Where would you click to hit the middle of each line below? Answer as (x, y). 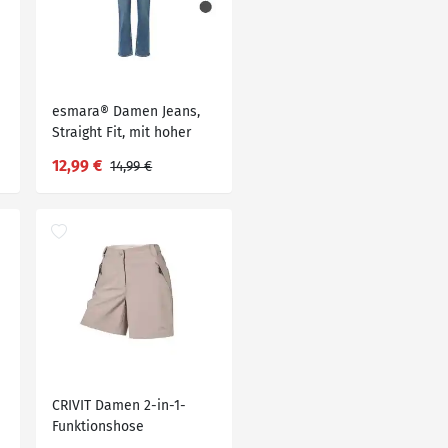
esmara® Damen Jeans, (126, 111)
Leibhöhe (82, 153)
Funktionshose (98, 426)
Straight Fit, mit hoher (122, 132)
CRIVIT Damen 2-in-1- (119, 405)
